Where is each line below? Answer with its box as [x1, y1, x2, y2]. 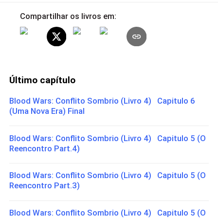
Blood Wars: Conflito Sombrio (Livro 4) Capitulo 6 [9, 96, 196, 106]
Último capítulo [9, 74, 76, 86]
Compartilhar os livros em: [19, 11, 116, 21]
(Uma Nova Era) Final [9, 106, 85, 116]
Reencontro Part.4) [9, 143, 80, 153]
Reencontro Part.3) [9, 181, 80, 191]
